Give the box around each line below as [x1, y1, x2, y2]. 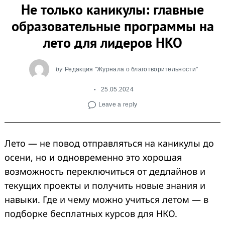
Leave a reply [98, 101, 138, 108]
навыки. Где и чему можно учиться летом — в [5, 193, 208, 206]
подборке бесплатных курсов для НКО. [5, 207, 177, 220]
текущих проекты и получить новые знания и [5, 179, 205, 192]
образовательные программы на [11, 16, 214, 35]
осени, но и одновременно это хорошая [5, 151, 182, 164]
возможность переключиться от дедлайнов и [5, 165, 205, 178]
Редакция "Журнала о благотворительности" [65, 66, 198, 73]
